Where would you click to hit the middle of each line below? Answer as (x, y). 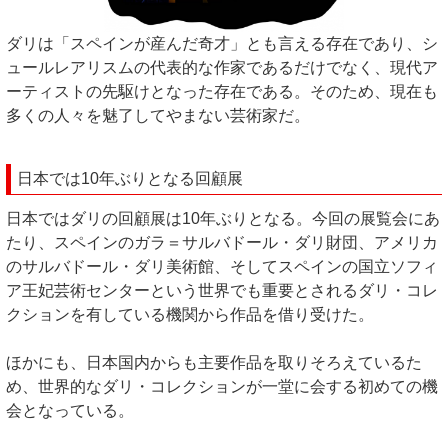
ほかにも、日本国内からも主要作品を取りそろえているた (214, 362)
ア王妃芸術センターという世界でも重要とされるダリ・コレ (222, 290)
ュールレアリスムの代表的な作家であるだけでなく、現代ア (222, 67)
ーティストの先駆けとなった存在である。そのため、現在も (222, 91)
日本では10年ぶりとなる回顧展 (130, 178)
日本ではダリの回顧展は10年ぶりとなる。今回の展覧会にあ (223, 218)
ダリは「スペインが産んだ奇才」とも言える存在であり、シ (222, 43)
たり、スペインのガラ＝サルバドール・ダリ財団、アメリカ (222, 242)
